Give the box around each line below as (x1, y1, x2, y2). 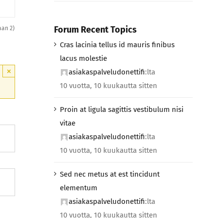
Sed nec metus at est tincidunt (59, 169, 160, 179)
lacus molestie (59, 54, 107, 63)
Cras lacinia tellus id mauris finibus (59, 40, 175, 49)
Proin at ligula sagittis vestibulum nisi (59, 105, 183, 114)
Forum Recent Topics (54, 24, 137, 36)
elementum (59, 183, 97, 192)
